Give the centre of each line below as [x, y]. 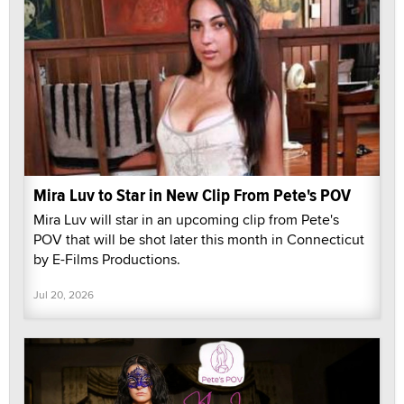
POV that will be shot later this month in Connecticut [199, 239]
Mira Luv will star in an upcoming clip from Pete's [186, 219]
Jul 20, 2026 [64, 294]
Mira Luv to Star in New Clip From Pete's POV [192, 195]
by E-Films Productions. [107, 259]
